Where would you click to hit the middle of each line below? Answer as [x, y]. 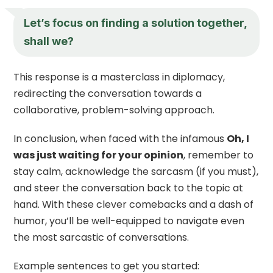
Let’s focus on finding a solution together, [136, 23]
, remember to [219, 155]
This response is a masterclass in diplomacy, [119, 77]
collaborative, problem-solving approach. [114, 110]
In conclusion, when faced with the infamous [120, 138]
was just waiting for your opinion [99, 155]
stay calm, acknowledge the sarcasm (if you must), [136, 171]
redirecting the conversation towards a [108, 93]
